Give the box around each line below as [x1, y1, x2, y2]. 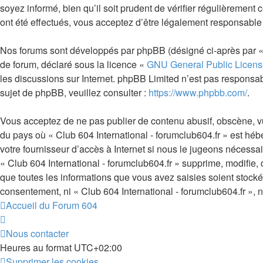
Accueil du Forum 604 [6, 198, 97, 212]
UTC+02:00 [74, 241, 122, 254]
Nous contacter [6, 227, 69, 240]
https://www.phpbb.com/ [149, 86, 247, 99]
